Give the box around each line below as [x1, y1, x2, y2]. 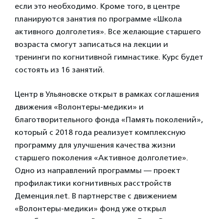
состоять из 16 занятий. [15, 65, 105, 74]
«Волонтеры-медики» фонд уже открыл [15, 204, 166, 213]
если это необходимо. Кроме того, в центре [15, 1, 180, 11]
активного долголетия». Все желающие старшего [15, 27, 201, 36]
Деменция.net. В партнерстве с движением [15, 191, 177, 200]
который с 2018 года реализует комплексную [15, 128, 186, 137]
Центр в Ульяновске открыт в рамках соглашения [15, 89, 199, 99]
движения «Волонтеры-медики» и [15, 102, 144, 111]
